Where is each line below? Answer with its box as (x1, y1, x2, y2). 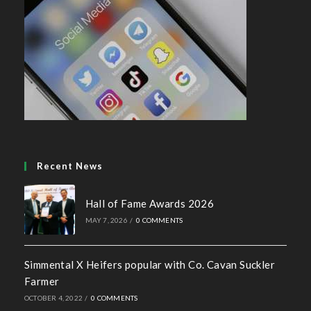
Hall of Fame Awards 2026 (85, 196, 215, 210)
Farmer (24, 275, 60, 288)
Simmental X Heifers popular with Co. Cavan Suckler (24, 258, 275, 271)
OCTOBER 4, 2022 (24, 294, 83, 303)
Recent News (37, 160, 103, 171)
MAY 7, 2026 (85, 215, 128, 224)
